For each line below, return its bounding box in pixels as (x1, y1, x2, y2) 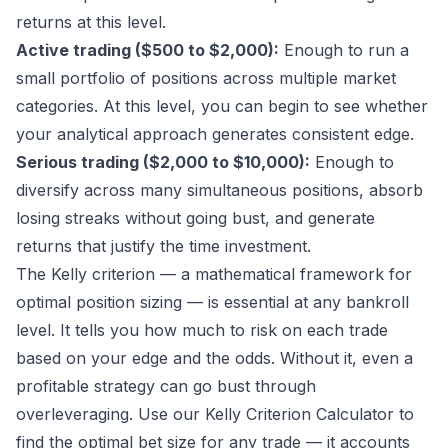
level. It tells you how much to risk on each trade (16, 320, 388, 341)
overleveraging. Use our (16, 404, 205, 425)
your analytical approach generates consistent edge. (16, 124, 414, 145)
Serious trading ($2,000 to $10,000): (16, 152, 310, 173)
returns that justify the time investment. (16, 236, 311, 257)
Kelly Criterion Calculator (205, 404, 394, 425)
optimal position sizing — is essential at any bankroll (16, 292, 409, 313)
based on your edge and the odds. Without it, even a (16, 348, 413, 369)
